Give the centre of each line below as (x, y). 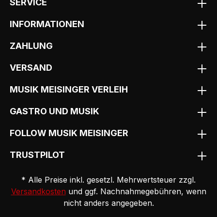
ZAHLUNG (31, 46)
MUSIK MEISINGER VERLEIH (69, 90)
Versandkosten (38, 192)
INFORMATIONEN (47, 24)
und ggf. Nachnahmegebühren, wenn (136, 192)
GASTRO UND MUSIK (54, 111)
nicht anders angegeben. (108, 203)
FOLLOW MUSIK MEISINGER (69, 133)
